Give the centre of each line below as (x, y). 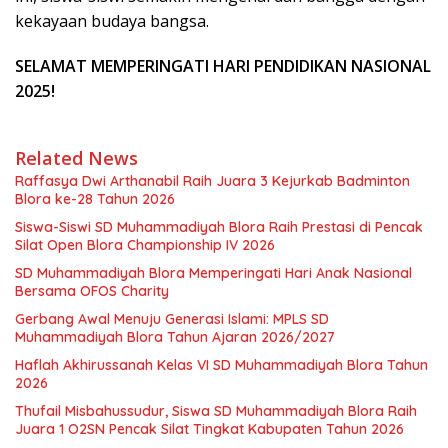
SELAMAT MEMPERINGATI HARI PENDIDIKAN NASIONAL (223, 66)
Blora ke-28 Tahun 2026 (95, 199)
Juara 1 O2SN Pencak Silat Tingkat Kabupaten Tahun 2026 (209, 429)
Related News (76, 158)
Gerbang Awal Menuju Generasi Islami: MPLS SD (172, 319)
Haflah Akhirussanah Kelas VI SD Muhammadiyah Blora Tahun (221, 365)
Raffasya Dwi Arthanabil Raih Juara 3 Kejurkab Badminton (212, 181)
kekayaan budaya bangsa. (112, 21)
